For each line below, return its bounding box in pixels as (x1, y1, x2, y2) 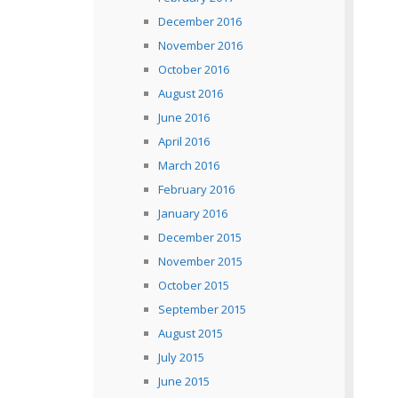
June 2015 (157, 373, 210, 389)
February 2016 (157, 181, 235, 197)
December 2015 (157, 229, 242, 245)
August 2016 (157, 85, 223, 101)
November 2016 (157, 37, 243, 53)
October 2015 (157, 277, 229, 293)
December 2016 (157, 13, 242, 29)
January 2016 (157, 205, 227, 221)
